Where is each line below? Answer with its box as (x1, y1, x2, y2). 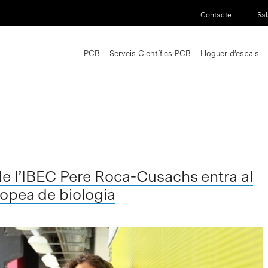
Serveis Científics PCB (109, 48, 191, 58)
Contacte (200, 10, 232, 19)
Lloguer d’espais (200, 48, 259, 58)
